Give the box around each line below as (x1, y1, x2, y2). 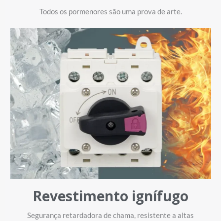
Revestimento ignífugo (33, 186, 188, 205)
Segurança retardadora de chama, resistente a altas (27, 210, 194, 220)
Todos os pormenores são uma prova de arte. (39, 6, 182, 16)
